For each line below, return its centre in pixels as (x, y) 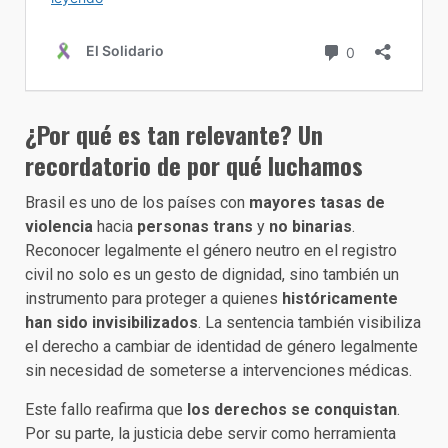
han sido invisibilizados (111, 322)
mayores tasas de (317, 202)
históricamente (340, 298)
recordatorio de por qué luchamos (194, 164)
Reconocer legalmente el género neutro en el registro (211, 250)
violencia (59, 226)
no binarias (308, 226)
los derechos (237, 409)
